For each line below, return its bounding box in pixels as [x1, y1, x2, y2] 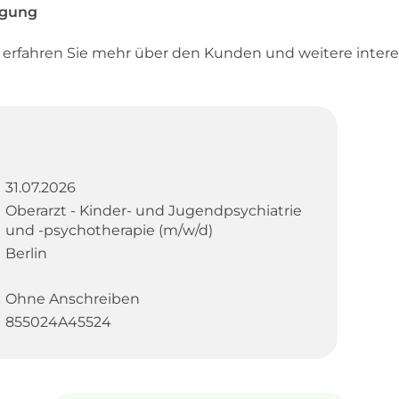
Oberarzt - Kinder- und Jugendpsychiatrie [4, 201, 302, 219]
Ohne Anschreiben [4, 289, 140, 307]
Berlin [4, 244, 47, 262]
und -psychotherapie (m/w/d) [4, 221, 213, 239]
